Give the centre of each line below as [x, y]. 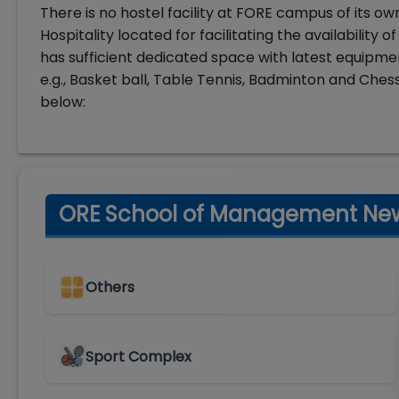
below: [63, 102]
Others [110, 287]
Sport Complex [138, 356]
